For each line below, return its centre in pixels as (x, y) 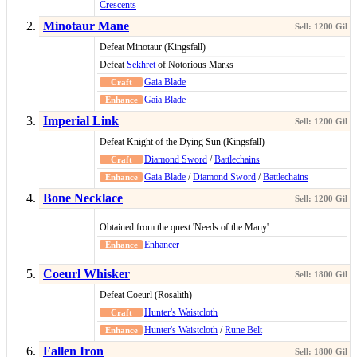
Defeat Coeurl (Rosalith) (146, 295)
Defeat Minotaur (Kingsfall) (153, 47)
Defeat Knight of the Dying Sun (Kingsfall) (182, 142)
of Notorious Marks (194, 65)
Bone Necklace (83, 198)
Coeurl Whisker (86, 274)
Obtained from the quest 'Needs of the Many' (184, 228)
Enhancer (162, 245)
